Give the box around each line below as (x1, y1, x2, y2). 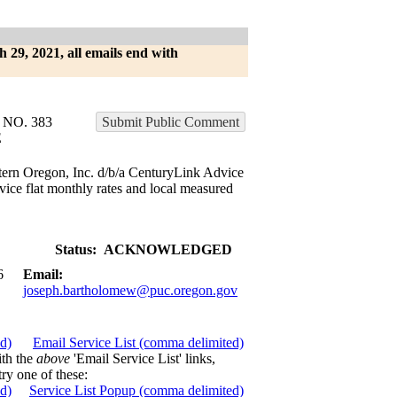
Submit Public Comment (102, 114, 239, 129)
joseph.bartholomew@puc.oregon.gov (23, 283, 237, 298)
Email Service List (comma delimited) (33, 335, 244, 350)
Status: (55, 242, 97, 257)
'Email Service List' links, (70, 351, 215, 366)
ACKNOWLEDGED (104, 242, 232, 257)
